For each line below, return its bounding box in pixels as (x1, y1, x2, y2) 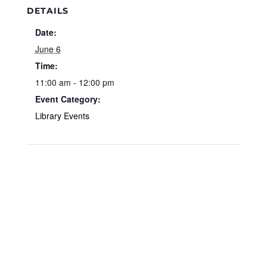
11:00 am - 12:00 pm (35, 76, 114, 88)
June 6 (35, 43, 61, 55)
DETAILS (26, 5, 69, 16)
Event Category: (35, 93, 101, 105)
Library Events (35, 110, 89, 122)
